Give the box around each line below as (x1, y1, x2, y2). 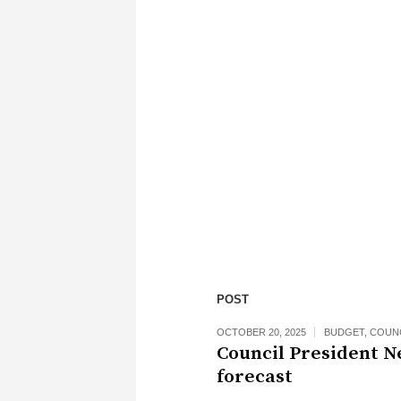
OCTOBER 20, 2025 (217, 327, 306, 337)
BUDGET (324, 327, 364, 337)
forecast (217, 365, 293, 388)
